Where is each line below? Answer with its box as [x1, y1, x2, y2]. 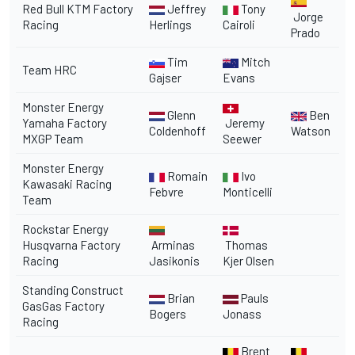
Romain [165, 168, 208, 183]
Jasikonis [149, 253, 200, 268]
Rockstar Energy [22, 221, 109, 236]
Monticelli [223, 184, 273, 199]
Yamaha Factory [22, 115, 107, 130]
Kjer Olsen [223, 253, 274, 268]
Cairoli [223, 17, 255, 32]
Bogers [149, 306, 186, 321]
